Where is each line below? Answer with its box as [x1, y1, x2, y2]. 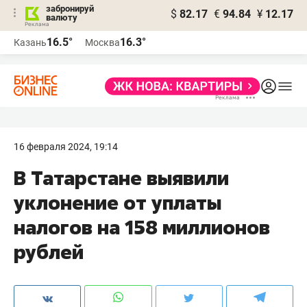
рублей [14, 239, 84, 265]
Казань [14, 37, 47, 48]
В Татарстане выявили [14, 165, 229, 191]
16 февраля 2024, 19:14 [14, 141, 118, 152]
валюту [46, 12, 77, 23]
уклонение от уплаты [14, 190, 221, 215]
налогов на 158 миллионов [14, 214, 270, 240]
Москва [85, 37, 120, 48]
